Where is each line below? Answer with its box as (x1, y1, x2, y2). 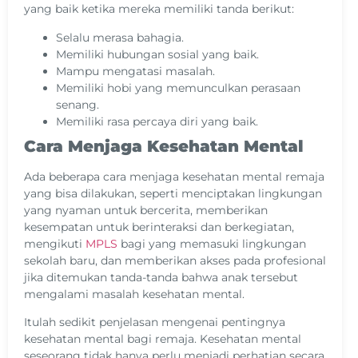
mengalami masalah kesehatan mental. (24, 286, 245, 301)
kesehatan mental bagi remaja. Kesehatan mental (24, 331, 301, 346)
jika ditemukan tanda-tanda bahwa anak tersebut (24, 269, 298, 284)
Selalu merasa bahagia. (56, 30, 184, 45)
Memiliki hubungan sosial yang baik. (56, 46, 259, 62)
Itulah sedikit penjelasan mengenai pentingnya (24, 314, 285, 329)
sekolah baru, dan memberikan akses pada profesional (24, 253, 326, 268)
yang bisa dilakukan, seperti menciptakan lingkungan (24, 185, 322, 201)
